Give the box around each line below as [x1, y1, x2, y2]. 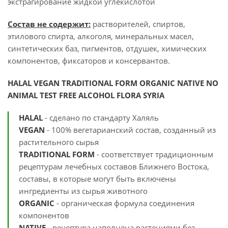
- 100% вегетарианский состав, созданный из [45, 125, 216, 135]
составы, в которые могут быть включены [19, 174, 176, 184]
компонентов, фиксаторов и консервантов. [8, 55, 170, 66]
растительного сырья [19, 137, 99, 147]
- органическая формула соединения [54, 198, 194, 208]
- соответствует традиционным [95, 149, 213, 159]
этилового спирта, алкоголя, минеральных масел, [8, 31, 194, 41]
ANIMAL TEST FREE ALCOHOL [8, 90, 117, 100]
